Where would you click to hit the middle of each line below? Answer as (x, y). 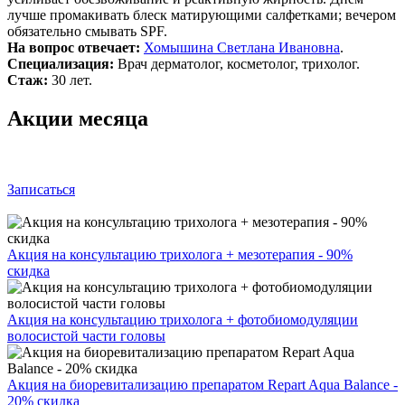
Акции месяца (78, 118)
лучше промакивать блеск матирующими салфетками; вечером (202, 14)
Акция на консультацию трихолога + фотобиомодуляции (183, 319)
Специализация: (61, 63)
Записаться (41, 189)
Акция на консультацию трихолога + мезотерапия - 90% (180, 254)
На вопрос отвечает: (75, 47)
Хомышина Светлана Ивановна (242, 47)
